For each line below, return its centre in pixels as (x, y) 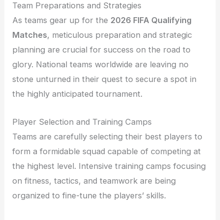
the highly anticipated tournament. (78, 94)
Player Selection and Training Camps (82, 122)
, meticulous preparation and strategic (120, 35)
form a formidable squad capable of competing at (107, 151)
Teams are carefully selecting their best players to (108, 136)
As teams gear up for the (62, 20)
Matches (30, 35)
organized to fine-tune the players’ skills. (89, 195)
